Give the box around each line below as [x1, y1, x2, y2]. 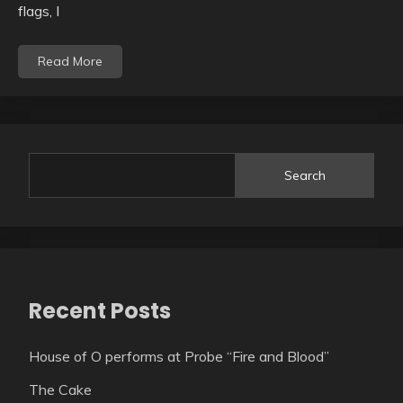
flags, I [18, 2, 59, 21]
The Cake [29, 381, 92, 399]
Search [284, 166, 327, 184]
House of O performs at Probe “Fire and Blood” [29, 347, 329, 366]
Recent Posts [29, 296, 171, 327]
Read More [38, 53, 103, 70]
